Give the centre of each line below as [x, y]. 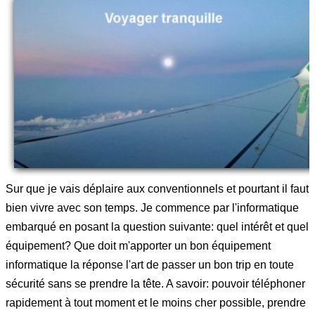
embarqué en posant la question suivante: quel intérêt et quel [157, 226]
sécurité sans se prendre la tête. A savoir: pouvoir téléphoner [155, 283]
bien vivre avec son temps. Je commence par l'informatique [152, 207]
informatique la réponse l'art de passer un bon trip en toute [150, 264]
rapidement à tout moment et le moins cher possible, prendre [156, 302]
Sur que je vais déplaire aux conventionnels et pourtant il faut [157, 188]
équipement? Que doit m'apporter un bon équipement [138, 245]
